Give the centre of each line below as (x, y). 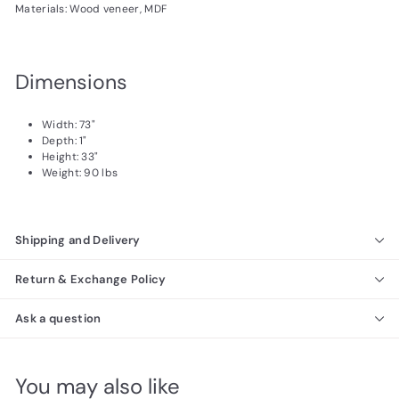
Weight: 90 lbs (80, 173)
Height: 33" (70, 157)
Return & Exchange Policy (91, 280)
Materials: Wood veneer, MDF (91, 9)
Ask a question (58, 319)
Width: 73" (69, 125)
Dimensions (71, 82)
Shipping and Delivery (78, 240)
